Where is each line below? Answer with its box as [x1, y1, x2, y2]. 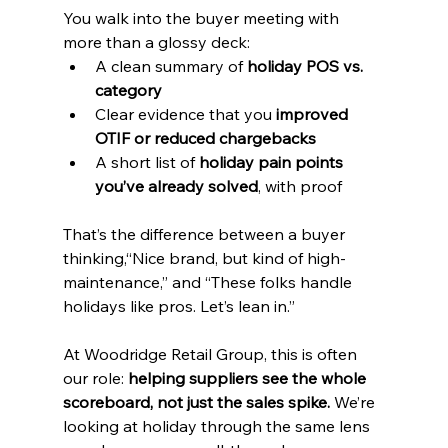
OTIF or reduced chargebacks [94, 127, 316, 148]
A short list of [94, 151, 199, 172]
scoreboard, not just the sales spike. [62, 391, 330, 412]
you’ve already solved [94, 175, 258, 196]
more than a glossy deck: [62, 31, 250, 52]
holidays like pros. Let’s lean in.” [62, 295, 295, 316]
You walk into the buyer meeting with [62, 7, 343, 28]
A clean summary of [94, 55, 247, 76]
